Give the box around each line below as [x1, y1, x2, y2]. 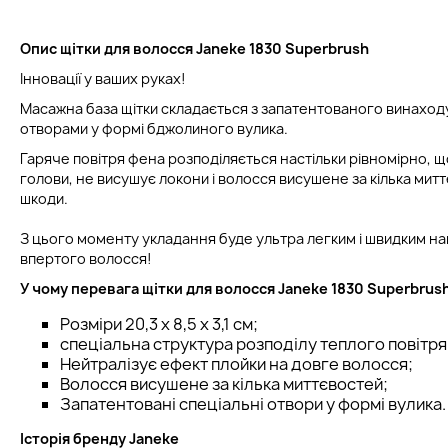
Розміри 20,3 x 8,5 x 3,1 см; [60, 312, 258, 335]
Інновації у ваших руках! [20, 68, 186, 88]
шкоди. [20, 188, 68, 208]
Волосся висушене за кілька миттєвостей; [60, 372, 388, 395]
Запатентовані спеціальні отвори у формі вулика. [60, 392, 446, 415]
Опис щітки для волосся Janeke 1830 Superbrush [20, 38, 369, 58]
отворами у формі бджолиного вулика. [20, 118, 288, 138]
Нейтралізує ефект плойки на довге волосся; [60, 352, 413, 375]
